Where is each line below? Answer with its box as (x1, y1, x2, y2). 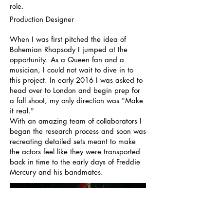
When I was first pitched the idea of (10, 35, 126, 44)
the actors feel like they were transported (10, 147, 140, 156)
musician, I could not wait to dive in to (10, 65, 133, 74)
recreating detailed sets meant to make (10, 137, 136, 146)
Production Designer (10, 15, 74, 24)
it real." (10, 106, 34, 115)
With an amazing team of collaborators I (10, 116, 142, 126)
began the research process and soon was (10, 127, 146, 136)
